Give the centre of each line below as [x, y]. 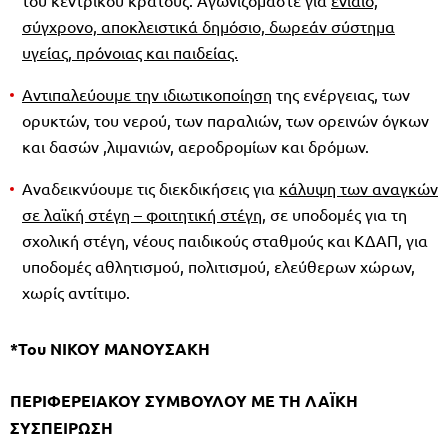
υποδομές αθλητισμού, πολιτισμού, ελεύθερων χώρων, [218, 265]
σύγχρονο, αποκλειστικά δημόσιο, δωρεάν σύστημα [208, 25]
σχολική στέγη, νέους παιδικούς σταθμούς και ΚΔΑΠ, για [225, 239]
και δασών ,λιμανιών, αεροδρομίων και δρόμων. [195, 145]
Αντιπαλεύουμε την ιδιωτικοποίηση [147, 93]
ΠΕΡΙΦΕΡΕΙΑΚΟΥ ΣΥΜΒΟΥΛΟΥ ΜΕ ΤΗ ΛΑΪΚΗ [184, 400]
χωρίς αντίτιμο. [76, 291]
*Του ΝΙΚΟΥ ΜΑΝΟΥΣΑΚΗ [110, 348]
